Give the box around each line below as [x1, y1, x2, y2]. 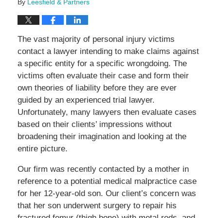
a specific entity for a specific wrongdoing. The [17, 59, 187, 69]
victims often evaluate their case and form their [17, 71, 189, 81]
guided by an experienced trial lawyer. [17, 95, 155, 105]
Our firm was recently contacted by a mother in [17, 164, 189, 174]
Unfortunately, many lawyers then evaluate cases [17, 108, 197, 117]
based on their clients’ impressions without [17, 120, 172, 129]
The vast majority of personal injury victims [17, 35, 175, 44]
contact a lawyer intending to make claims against [17, 47, 199, 56]
